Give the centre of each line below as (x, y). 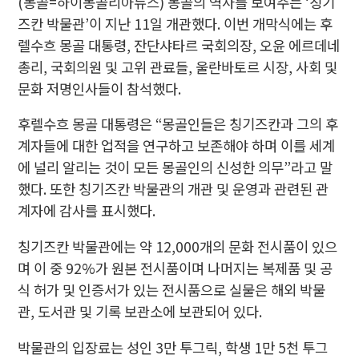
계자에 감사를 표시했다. (87, 211)
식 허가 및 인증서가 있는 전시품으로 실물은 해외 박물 (172, 290)
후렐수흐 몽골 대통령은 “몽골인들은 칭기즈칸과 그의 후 (178, 124)
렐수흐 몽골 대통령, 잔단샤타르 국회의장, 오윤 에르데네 (179, 45)
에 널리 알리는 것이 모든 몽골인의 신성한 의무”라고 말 (175, 167)
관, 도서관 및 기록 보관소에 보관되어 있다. (140, 312)
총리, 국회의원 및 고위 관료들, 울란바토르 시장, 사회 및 (178, 67)
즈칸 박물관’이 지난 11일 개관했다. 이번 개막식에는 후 (175, 23)
